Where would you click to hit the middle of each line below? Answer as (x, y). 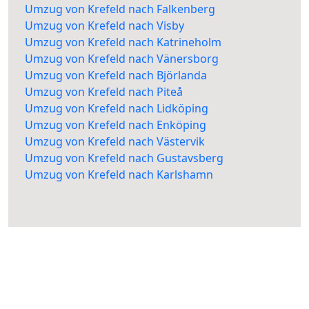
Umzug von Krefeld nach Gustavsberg (124, 158)
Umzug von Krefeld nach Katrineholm (123, 42)
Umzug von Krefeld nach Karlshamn (119, 175)
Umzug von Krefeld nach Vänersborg (122, 59)
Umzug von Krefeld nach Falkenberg (120, 9)
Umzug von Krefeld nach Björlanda (116, 76)
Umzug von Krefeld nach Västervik (115, 142)
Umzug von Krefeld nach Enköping (116, 125)
